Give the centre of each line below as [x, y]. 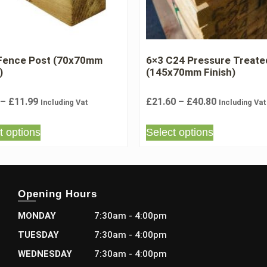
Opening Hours [58, 194]
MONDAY [37, 216]
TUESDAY [39, 235]
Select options [180, 132]
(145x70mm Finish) [191, 72]
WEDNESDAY [45, 254]
